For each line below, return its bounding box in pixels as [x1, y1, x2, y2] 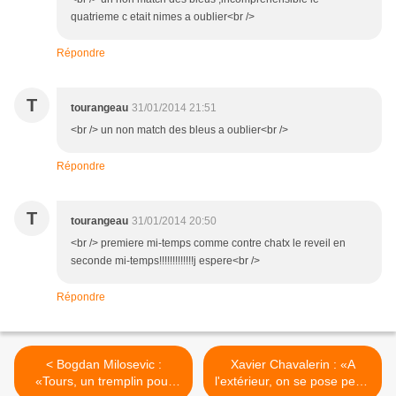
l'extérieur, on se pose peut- [215, 374, 370, 389]
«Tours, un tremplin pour [34, 374, 172, 389]
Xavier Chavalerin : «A [230, 357, 355, 372]
